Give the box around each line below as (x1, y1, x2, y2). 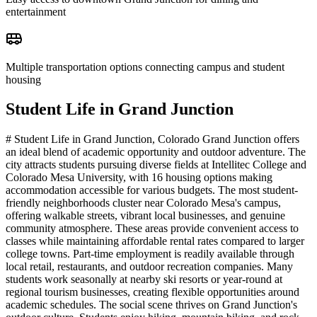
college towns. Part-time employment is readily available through (6, 248, 294, 260)
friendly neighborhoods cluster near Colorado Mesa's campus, (6, 197, 281, 209)
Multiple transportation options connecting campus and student (6, 60, 284, 73)
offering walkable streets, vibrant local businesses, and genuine (6, 209, 285, 222)
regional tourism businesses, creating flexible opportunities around (6, 286, 299, 299)
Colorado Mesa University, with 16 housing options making (6, 171, 272, 184)
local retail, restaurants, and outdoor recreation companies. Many (6, 260, 293, 273)
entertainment (6, 5, 66, 18)
